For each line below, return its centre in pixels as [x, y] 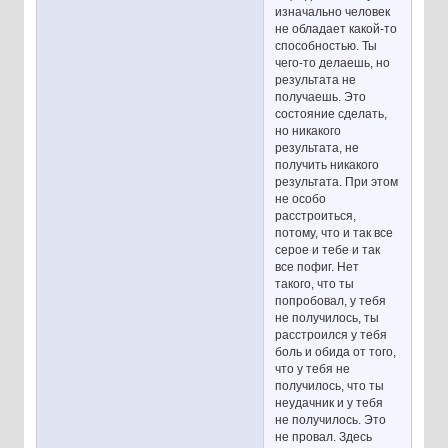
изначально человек [333, 11]
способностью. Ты [326, 45]
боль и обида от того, [336, 351]
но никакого [308, 130]
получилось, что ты [330, 385]
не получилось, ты [327, 317]
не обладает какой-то [336, 28]
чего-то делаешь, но [333, 62]
